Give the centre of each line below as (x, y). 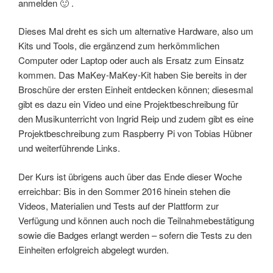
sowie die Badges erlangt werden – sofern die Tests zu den (135, 235)
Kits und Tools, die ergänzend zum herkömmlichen (119, 46)
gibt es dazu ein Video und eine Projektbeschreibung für (128, 104)
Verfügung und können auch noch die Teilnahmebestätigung (136, 220)
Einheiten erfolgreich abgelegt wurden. (94, 249)
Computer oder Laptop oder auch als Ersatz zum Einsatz (131, 60)
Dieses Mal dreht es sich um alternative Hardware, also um (136, 31)
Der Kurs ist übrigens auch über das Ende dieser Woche (130, 176)
